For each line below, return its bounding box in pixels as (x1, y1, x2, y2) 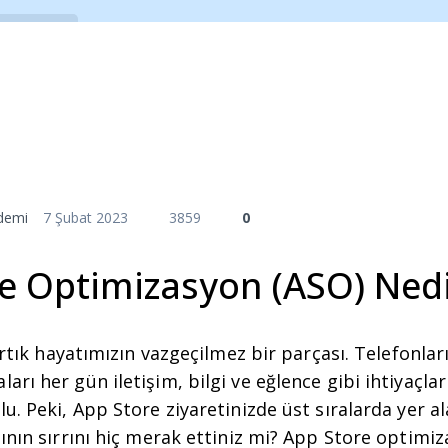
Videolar (273, 85, 335, 107)
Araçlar (48, 85, 100, 107)
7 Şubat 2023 (43, 208, 128, 227)
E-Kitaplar (150, 85, 223, 107)
